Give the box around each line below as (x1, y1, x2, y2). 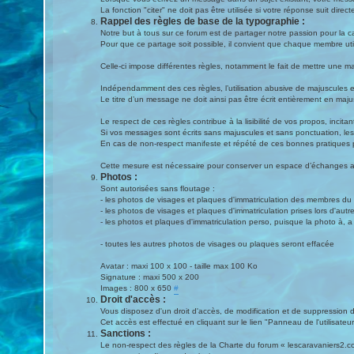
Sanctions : (100, 328, 152, 339)
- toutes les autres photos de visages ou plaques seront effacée (100, 239, 335, 248)
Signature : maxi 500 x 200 (100, 273, 200, 281)
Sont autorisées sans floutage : (100, 184, 216, 193)
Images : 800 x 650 (100, 284, 175, 292)
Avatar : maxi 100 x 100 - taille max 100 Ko (100, 262, 258, 270)
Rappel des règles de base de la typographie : (100, 16, 306, 27)
